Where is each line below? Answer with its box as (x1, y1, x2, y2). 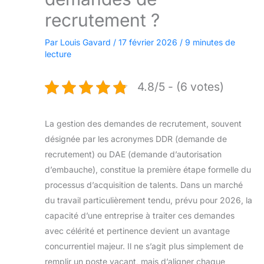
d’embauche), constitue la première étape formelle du (45, 164, 251, 175)
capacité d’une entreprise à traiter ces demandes (45, 210, 235, 221)
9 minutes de (185, 37, 235, 48)
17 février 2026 (118, 37, 180, 48)
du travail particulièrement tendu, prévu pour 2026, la (45, 195, 252, 206)
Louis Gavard (60, 37, 113, 48)
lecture (45, 49, 71, 60)
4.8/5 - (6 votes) (137, 80, 224, 94)
